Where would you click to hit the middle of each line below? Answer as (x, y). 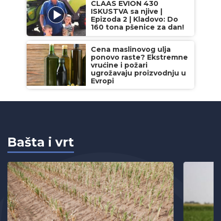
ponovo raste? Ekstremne (139, 57)
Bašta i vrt (41, 142)
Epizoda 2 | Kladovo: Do (134, 19)
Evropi (102, 81)
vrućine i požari (119, 65)
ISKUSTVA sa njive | (127, 11)
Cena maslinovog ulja (131, 49)
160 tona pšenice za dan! (137, 27)
